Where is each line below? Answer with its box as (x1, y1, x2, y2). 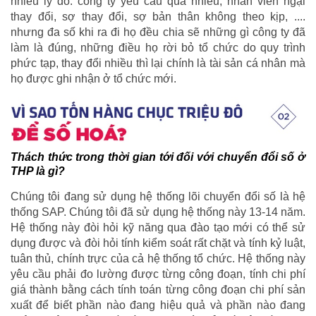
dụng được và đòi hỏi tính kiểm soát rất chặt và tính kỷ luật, (11, 237, 305, 250)
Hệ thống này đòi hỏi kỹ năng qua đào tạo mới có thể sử (11, 221, 305, 234)
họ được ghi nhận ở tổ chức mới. (11, 72, 176, 85)
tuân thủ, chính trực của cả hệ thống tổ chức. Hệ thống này (11, 253, 305, 265)
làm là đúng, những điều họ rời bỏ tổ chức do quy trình (11, 41, 305, 54)
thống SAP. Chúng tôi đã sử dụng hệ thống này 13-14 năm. (11, 206, 305, 219)
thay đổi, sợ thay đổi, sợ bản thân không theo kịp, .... (11, 10, 305, 23)
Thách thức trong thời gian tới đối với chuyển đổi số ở (11, 151, 305, 164)
